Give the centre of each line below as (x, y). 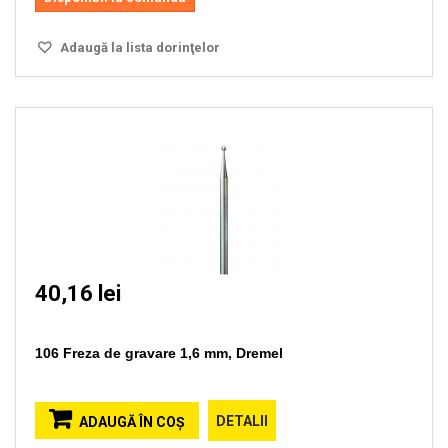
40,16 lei (78, 293)
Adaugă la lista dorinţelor (138, 47)
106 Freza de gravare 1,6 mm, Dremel (159, 353)
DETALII (242, 421)
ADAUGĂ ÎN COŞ (132, 422)
